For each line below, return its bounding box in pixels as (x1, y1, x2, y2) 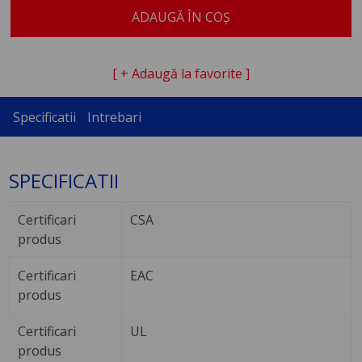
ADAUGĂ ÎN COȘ (132, 7, 230, 26)
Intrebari (86, 107, 141, 126)
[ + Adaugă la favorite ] (112, 65, 250, 83)
